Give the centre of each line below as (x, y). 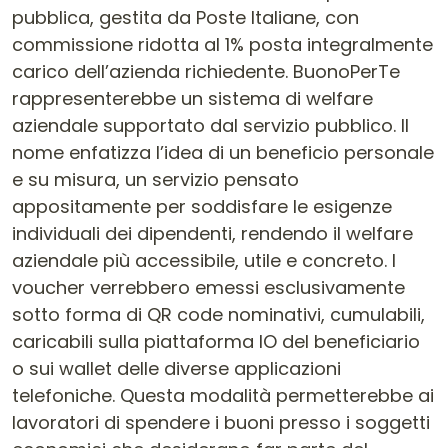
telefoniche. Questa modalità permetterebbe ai (223, 395)
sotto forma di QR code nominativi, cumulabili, (218, 314)
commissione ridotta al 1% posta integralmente (222, 44)
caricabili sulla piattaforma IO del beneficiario (216, 341)
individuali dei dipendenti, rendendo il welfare (212, 233)
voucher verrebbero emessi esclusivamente (208, 287)
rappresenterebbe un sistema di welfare (192, 98)
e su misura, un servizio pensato (155, 179)
